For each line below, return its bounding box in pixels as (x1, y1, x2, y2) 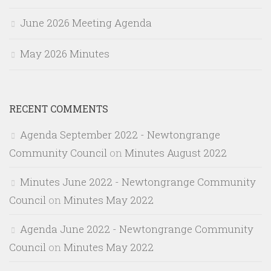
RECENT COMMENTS (9, 102, 108, 116)
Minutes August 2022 (125, 146, 227, 160)
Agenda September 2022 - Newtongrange (20, 128, 220, 142)
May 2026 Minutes (20, 47, 109, 61)
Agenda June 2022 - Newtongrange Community (20, 222, 253, 237)
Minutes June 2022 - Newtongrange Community (20, 175, 256, 189)
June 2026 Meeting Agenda (20, 16, 152, 30)
